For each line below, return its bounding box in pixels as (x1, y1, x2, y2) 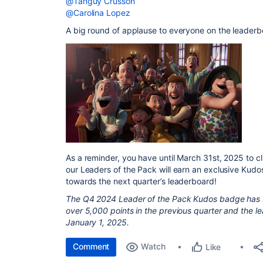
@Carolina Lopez (66, 7, 130, 18)
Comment (73, 241, 110, 251)
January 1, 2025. (66, 217, 129, 227)
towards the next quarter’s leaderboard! (66, 176, 217, 186)
